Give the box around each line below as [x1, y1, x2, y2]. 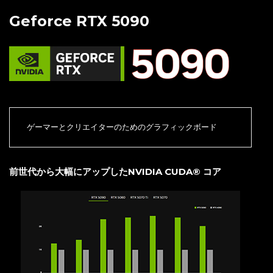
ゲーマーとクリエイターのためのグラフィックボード [27, 122, 217, 132]
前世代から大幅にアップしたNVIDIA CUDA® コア [9, 166, 221, 178]
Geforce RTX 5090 [9, 12, 149, 30]
